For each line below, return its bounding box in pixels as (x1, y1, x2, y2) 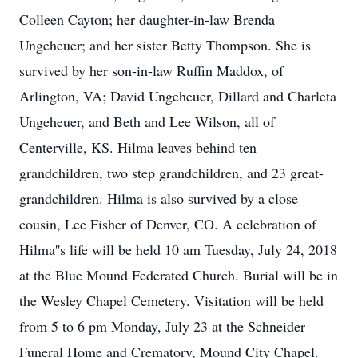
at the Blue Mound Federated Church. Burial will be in (19, 265, 338, 284)
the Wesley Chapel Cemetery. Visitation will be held (19, 291, 324, 310)
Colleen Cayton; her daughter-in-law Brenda (19, 10, 275, 29)
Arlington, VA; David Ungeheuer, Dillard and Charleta (19, 86, 336, 105)
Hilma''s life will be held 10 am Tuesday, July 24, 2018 (19, 240, 337, 259)
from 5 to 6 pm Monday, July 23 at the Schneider (19, 316, 305, 336)
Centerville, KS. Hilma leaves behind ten (19, 137, 257, 157)
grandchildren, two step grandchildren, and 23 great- (19, 163, 324, 182)
